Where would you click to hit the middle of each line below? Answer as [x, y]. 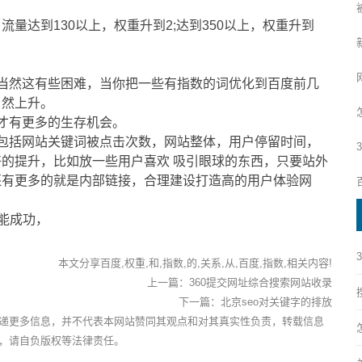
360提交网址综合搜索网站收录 [260, 282]
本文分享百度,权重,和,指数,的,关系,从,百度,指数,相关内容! [195, 263]
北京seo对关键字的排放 [276, 301]
